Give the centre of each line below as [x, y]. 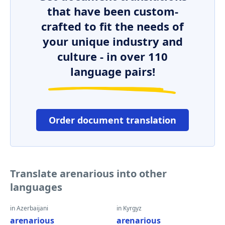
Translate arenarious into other [88, 174]
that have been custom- [113, 11]
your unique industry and [113, 41]
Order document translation [113, 120]
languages [36, 187]
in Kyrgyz [129, 208]
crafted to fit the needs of [113, 26]
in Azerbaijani [29, 208]
